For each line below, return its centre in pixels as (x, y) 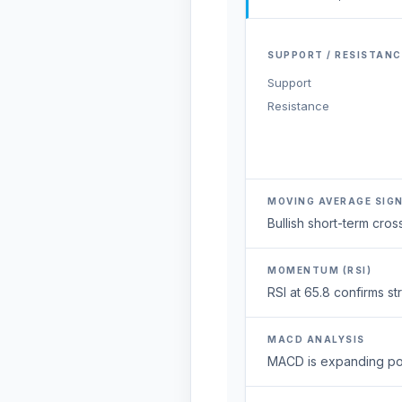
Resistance (298, 106)
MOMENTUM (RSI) (319, 270)
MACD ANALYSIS (316, 339)
